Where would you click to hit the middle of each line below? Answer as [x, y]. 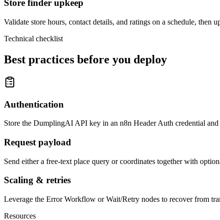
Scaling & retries [37, 180]
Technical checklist [33, 39]
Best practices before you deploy [85, 59]
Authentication [34, 104]
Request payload [38, 142]
